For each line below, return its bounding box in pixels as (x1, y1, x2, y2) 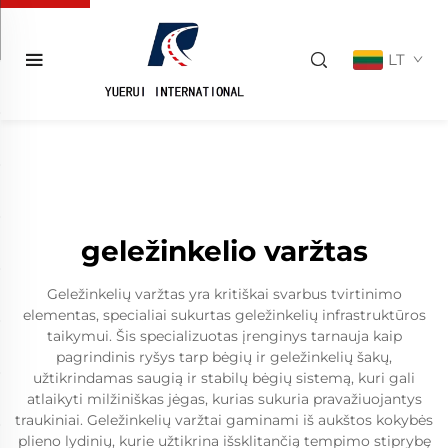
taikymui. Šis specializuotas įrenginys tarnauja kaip (46, 327, 402, 345)
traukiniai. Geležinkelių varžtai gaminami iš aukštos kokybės (15, 411, 433, 429)
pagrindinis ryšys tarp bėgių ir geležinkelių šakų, (56, 348, 392, 366)
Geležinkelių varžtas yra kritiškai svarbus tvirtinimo (46, 285, 402, 303)
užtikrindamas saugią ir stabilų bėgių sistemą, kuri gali (33, 369, 415, 387)
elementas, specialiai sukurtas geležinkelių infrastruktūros (22, 306, 426, 324)
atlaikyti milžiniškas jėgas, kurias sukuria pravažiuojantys (26, 390, 422, 408)
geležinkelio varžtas (80, 234, 368, 268)
